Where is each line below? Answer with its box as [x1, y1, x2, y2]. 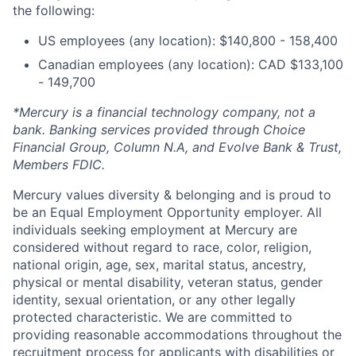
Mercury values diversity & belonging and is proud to [13, 187, 331, 203]
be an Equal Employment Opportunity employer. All [13, 204, 322, 220]
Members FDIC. [13, 157, 105, 172]
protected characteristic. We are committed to [13, 309, 292, 325]
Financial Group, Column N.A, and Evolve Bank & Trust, [13, 139, 342, 155]
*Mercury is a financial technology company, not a [13, 104, 315, 120]
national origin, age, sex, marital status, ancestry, [13, 257, 306, 273]
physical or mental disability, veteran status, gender [13, 274, 323, 290]
